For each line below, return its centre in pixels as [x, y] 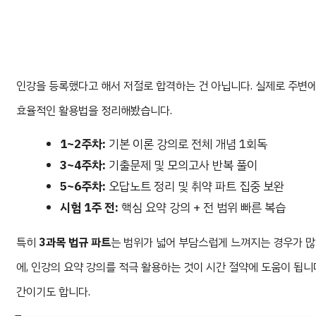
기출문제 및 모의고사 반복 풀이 [182, 166]
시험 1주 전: [90, 208]
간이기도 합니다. [53, 292]
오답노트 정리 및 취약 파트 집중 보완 [195, 187]
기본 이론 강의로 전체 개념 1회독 [187, 145]
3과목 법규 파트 [75, 243]
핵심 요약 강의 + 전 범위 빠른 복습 [202, 208]
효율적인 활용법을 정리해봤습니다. [94, 111]
